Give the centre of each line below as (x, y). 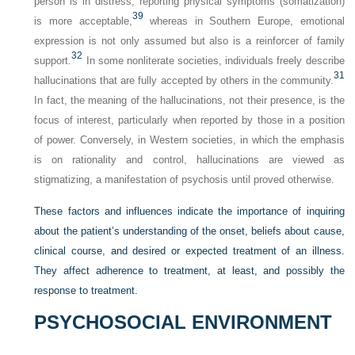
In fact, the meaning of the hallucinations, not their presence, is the (189, 100)
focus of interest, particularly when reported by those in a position (189, 120)
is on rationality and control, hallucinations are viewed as (189, 159)
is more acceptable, (83, 21)
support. (53, 60)
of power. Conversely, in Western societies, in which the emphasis (189, 139)
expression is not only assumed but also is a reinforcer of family (189, 40)
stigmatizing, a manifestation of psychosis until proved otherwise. (185, 179)
